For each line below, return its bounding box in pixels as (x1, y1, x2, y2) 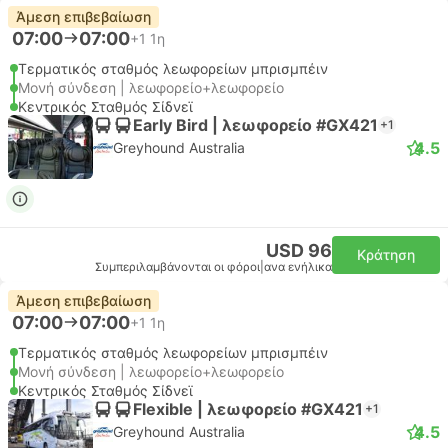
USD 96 (266, 240, 332, 261)
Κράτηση (357, 246, 415, 263)
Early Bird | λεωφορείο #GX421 (133, 114, 378, 135)
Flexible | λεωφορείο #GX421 (133, 398, 363, 419)
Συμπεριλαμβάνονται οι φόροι (95, 260, 260, 274)
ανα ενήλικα (264, 260, 332, 274)
